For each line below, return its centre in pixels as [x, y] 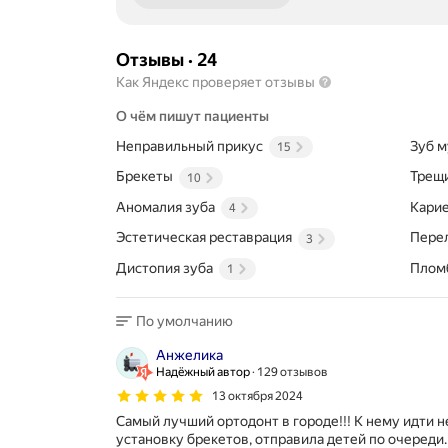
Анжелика [189, 354]
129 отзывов [292, 371]
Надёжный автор [203, 371]
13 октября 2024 [257, 395]
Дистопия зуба [164, 267]
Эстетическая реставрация [204, 237]
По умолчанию [184, 320]
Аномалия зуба [165, 206]
